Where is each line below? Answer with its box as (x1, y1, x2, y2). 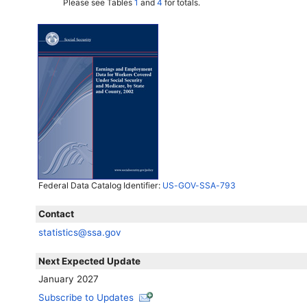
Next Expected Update (38, 255, 141, 267)
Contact (38, 208, 75, 220)
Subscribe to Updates (38, 291, 134, 303)
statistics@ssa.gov (38, 226, 122, 238)
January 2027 (38, 273, 99, 284)
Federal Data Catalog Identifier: (38, 180, 162, 191)
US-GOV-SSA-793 (162, 180, 236, 191)
